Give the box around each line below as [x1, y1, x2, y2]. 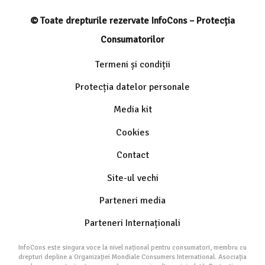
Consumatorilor [101, 33, 164, 46]
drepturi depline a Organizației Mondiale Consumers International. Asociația [18, 253, 247, 262]
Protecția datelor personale [75, 80, 190, 93]
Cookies [116, 126, 149, 138]
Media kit [113, 104, 152, 116]
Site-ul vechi [106, 172, 159, 184]
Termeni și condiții [95, 58, 170, 70]
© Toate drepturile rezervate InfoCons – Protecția [30, 14, 235, 27]
